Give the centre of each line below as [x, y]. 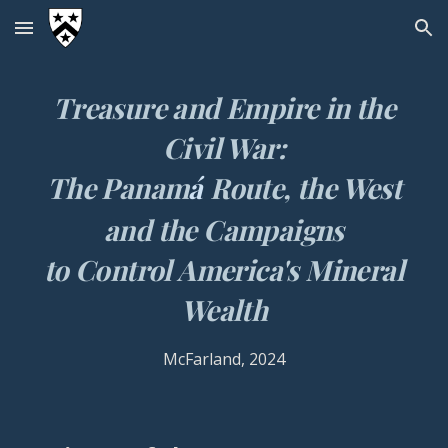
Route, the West [306, 187]
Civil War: [223, 147]
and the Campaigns [224, 229]
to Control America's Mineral [224, 269]
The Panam [117, 187]
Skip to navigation [369, 37]
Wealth [224, 309]
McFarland [202, 359]
